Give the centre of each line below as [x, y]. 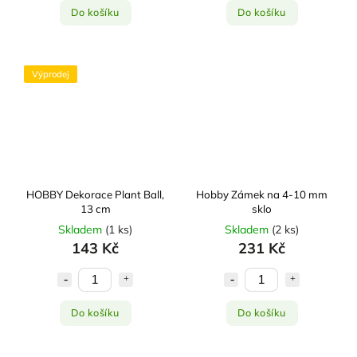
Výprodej [51, 74]
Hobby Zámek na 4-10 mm [262, 194]
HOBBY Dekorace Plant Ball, [95, 194]
